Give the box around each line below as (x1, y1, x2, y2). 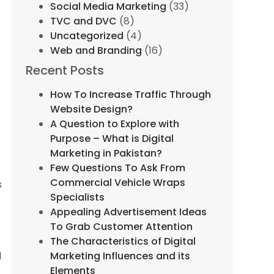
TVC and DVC (50, 14, 117, 29)
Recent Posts (26, 62, 105, 80)
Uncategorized (50, 29, 124, 43)
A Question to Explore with (50, 117, 180, 131)
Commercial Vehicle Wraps (50, 176, 186, 190)
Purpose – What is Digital (50, 131, 174, 146)
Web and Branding (50, 43, 143, 58)
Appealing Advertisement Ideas (50, 205, 207, 220)
